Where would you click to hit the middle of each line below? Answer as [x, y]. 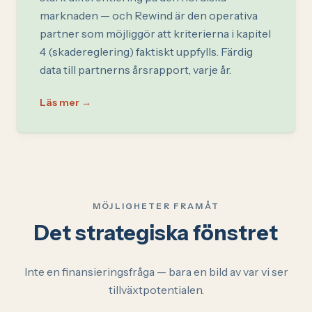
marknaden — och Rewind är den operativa [149, 15]
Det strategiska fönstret [156, 233]
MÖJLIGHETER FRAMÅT [156, 205]
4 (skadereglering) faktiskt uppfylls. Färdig [146, 51]
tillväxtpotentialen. [156, 289]
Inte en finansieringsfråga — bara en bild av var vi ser [156, 271]
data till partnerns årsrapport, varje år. [135, 69]
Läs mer [60, 102]
